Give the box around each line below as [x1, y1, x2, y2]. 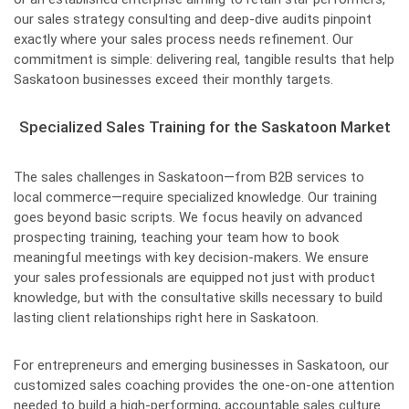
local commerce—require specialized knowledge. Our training [14, 189, 377, 205]
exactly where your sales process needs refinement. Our [14, 31, 353, 47]
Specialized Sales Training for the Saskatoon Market [18, 118, 391, 136]
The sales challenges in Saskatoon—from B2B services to [14, 169, 364, 185]
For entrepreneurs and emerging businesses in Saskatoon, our [14, 357, 389, 373]
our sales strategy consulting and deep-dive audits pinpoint [14, 11, 372, 27]
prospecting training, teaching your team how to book [14, 229, 339, 246]
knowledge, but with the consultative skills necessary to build [14, 289, 383, 306]
